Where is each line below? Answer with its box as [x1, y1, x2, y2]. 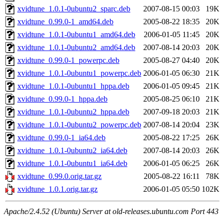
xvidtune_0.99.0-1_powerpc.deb [17, 56, 119, 65]
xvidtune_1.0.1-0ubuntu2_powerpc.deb [17, 120, 141, 129]
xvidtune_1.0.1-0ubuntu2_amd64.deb [17, 43, 135, 52]
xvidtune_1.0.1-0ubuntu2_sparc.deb [17, 4, 130, 13]
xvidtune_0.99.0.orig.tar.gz [17, 172, 102, 181]
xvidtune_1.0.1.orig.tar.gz [17, 185, 98, 194]
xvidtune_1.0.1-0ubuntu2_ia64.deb [17, 146, 127, 155]
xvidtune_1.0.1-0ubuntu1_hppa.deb [17, 82, 129, 91]
